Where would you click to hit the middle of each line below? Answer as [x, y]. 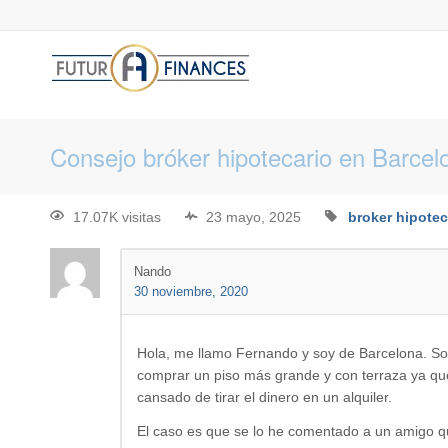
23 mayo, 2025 [253, 217]
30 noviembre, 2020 [191, 292]
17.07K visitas [117, 217]
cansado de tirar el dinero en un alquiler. [264, 397]
